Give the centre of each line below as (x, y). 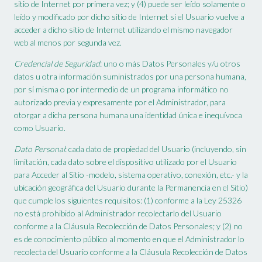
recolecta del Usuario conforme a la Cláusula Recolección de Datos (131, 252)
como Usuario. (40, 128)
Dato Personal (39, 149)
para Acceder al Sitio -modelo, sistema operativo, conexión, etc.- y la (131, 175)
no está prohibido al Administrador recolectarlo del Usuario (118, 213)
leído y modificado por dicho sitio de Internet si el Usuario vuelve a (129, 17)
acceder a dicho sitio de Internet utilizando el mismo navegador (123, 30)
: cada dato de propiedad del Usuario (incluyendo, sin (156, 149)
